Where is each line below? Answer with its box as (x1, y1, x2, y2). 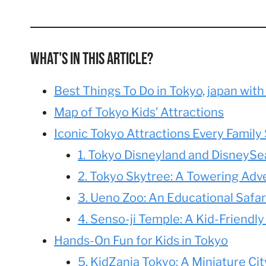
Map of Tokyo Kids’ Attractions (54, 105, 224, 119)
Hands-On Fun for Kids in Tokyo (54, 233, 228, 248)
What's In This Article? (30, 49, 153, 69)
